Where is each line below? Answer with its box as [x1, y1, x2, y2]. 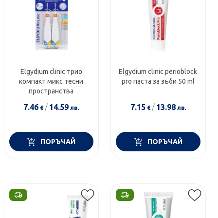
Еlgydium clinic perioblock [119, 68, 198, 76]
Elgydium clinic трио [20, 68, 82, 76]
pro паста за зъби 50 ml [121, 77, 195, 86]
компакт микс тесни [19, 77, 48, 86]
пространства [29, 87, 74, 95]
